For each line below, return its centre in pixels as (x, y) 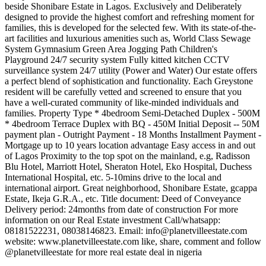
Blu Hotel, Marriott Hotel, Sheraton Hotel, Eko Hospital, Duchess (128, 167)
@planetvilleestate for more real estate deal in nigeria (103, 252)
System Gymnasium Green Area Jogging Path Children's (111, 49)
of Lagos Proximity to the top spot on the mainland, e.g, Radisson (127, 156)
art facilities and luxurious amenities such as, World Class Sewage (128, 39)
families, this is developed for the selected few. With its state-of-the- (130, 28)
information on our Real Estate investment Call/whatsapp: (113, 220)
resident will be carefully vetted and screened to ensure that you (123, 92)
